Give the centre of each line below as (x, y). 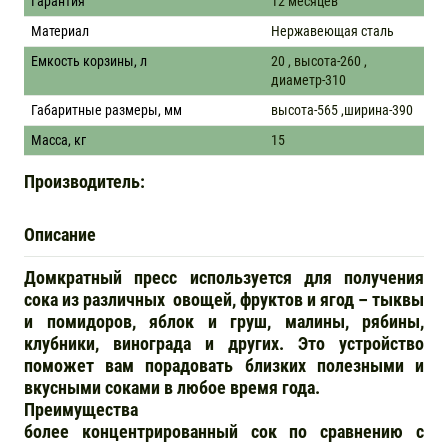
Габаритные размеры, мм (106, 109)
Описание (60, 234)
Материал (60, 30)
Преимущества (81, 409)
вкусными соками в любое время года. (172, 387)
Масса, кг (58, 139)
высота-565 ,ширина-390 (342, 109)
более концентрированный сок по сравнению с (224, 431)
